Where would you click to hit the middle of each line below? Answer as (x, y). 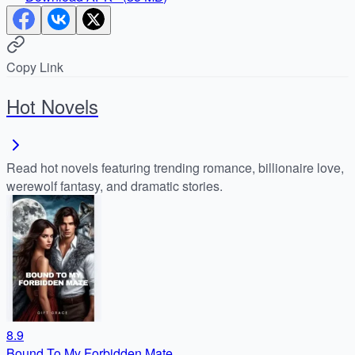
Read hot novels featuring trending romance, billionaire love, (175, 167)
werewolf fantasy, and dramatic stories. (115, 185)
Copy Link (35, 67)
